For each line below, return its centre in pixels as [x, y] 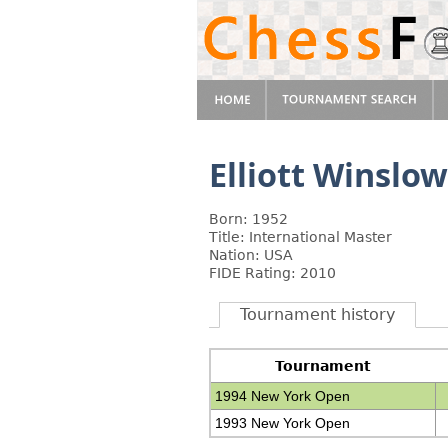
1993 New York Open [283, 423]
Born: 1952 [248, 219]
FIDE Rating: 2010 [272, 273]
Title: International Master [300, 237]
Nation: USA [251, 255]
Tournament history [317, 314]
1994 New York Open [283, 396]
